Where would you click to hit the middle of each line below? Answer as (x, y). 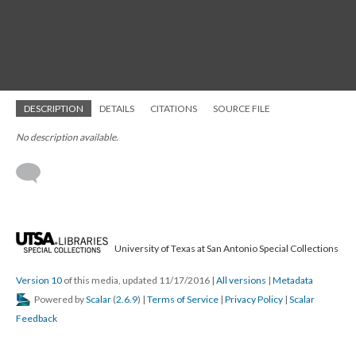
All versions (241, 280)
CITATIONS (174, 108)
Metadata (293, 280)
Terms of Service (183, 299)
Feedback (37, 318)
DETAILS (117, 108)
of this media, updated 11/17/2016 (137, 280)
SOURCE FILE (242, 108)
